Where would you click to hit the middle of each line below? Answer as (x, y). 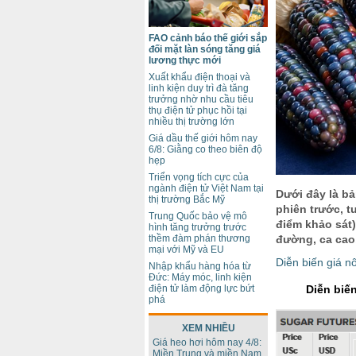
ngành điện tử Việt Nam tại (206, 188)
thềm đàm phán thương (199, 238)
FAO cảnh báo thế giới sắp (208, 38)
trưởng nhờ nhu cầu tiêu (201, 99)
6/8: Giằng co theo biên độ (205, 149)
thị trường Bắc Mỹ (187, 199)
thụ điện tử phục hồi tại (198, 110)
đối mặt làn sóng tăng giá (205, 49)
